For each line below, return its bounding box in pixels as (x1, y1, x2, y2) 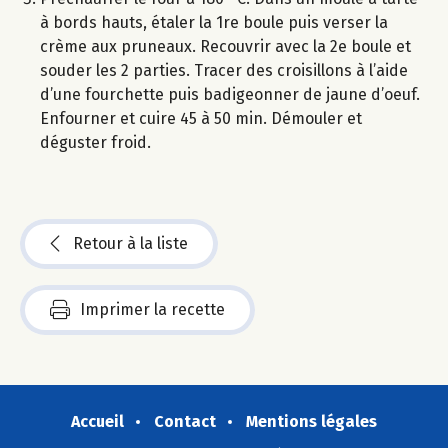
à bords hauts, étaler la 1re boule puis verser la (40, 12, 388, 32)
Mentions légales (246, 411, 377, 431)
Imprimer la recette (80, 299, 225, 319)
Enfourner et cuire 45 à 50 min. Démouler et (40, 108, 362, 128)
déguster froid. (40, 132, 151, 152)
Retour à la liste (73, 233, 188, 253)
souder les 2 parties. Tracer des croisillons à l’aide (40, 60, 408, 80)
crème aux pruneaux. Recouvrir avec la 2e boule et (40, 36, 411, 56)
